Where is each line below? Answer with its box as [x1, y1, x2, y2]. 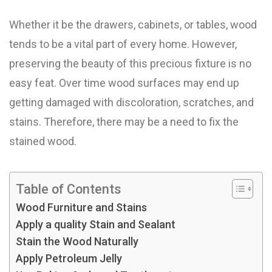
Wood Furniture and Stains [16, 201, 147, 214]
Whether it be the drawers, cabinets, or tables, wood [9, 18, 257, 31]
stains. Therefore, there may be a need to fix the [9, 115, 239, 128]
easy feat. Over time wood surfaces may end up [9, 76, 239, 89]
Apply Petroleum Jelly [16, 252, 122, 265]
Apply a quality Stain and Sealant [16, 218, 175, 231]
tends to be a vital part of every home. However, [9, 38, 237, 50]
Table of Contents [16, 181, 121, 197]
